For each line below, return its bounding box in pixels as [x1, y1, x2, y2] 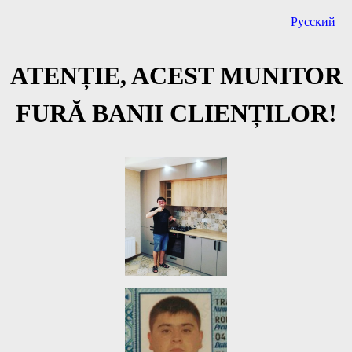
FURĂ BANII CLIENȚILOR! [15, 99, 337, 127]
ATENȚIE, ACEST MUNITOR [9, 61, 343, 90]
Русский [291, 15, 336, 28]
